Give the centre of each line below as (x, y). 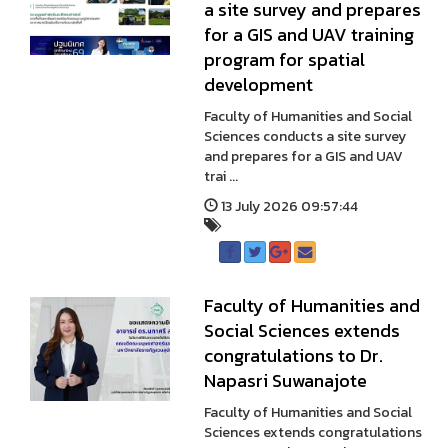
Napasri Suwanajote (285, 380)
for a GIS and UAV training (308, 34)
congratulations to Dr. (293, 355)
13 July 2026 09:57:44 (287, 206)
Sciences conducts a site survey (304, 136)
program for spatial (284, 59)
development (258, 84)
